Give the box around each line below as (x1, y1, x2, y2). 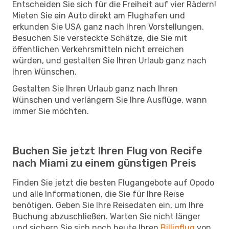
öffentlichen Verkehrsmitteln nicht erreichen (12, 44, 184, 54)
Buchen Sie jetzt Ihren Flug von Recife (12, 144, 202, 157)
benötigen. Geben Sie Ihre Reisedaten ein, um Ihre (12, 200, 203, 210)
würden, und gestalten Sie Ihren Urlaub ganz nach (12, 55, 207, 65)
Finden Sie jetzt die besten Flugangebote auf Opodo (12, 177, 214, 188)
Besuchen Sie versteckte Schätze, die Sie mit (12, 33, 187, 43)
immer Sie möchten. (12, 106, 89, 116)
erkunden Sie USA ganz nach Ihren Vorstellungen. (12, 21, 204, 32)
